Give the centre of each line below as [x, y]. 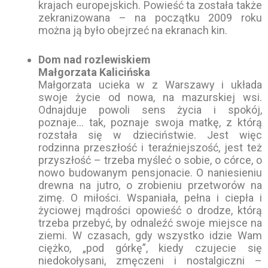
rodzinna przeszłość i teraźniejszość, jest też [150, 148]
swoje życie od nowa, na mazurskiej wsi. [150, 98]
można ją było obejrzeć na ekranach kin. [133, 30]
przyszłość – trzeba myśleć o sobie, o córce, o [150, 160]
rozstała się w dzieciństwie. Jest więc [150, 135]
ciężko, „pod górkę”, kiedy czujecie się [150, 248]
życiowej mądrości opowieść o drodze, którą [150, 211]
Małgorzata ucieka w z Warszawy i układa [150, 85]
